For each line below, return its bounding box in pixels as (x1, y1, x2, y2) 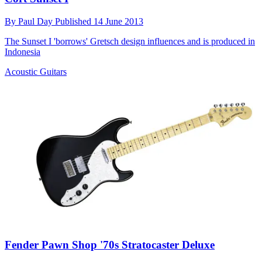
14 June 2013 (94, 16, 143, 26)
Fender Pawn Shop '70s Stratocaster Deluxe (5, 238, 215, 251)
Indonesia (5, 46, 40, 57)
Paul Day (18, 16, 55, 26)
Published (55, 16, 94, 26)
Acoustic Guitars (5, 66, 67, 77)
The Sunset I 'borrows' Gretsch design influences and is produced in (5, 36, 255, 46)
